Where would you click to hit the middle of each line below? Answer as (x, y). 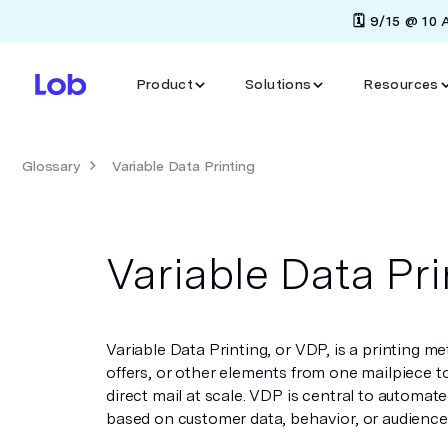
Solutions (278, 84)
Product (164, 84)
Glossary (51, 166)
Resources (401, 84)
